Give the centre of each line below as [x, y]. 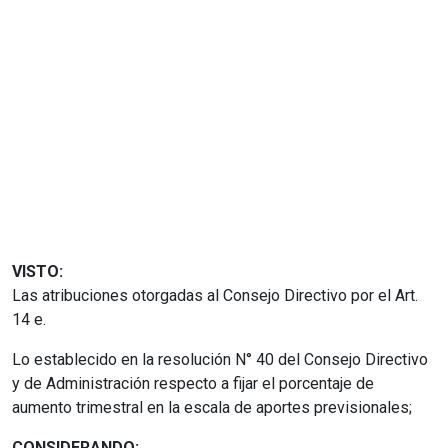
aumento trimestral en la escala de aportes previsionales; [212, 407]
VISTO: [37, 271]
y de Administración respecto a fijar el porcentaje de [193, 383]
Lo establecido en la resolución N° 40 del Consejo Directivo [220, 359]
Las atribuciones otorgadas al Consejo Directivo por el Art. [215, 295]
